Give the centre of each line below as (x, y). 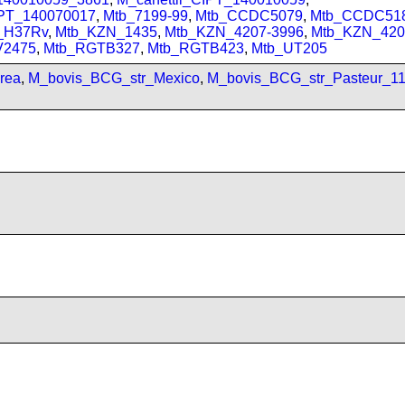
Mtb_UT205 (289, 48)
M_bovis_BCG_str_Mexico (114, 78)
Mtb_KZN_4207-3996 (234, 32)
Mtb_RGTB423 (196, 48)
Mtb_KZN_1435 (106, 32)
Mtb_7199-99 (146, 16)
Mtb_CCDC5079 (249, 16)
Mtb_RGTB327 (92, 48)
